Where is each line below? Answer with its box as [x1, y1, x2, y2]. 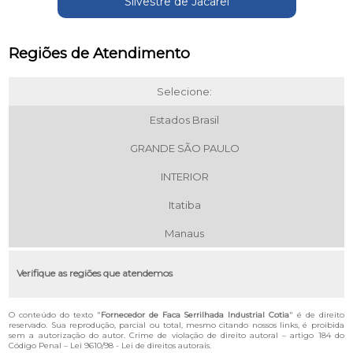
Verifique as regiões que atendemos [17, 267, 173, 280]
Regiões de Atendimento [9, 44, 191, 63]
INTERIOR [160, 170, 209, 184]
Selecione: [157, 85, 212, 98]
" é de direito [289, 310, 344, 321]
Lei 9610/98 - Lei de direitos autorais [70, 340, 210, 351]
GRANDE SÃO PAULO [129, 142, 240, 155]
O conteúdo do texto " [9, 310, 101, 321]
